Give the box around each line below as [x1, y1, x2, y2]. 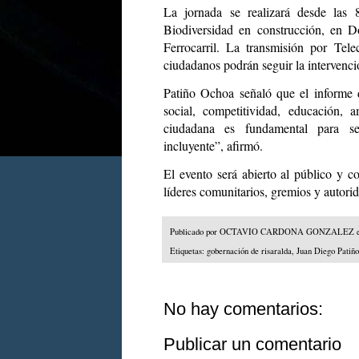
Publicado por [170, 225, 220, 237]
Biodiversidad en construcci [163, 20, 309, 38]
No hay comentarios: [163, 299, 323, 320]
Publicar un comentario [163, 334, 341, 355]
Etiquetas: [170, 245, 207, 257]
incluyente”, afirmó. [163, 136, 263, 154]
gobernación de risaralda [207, 245, 292, 257]
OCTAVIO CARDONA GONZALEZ [220, 225, 354, 237]
